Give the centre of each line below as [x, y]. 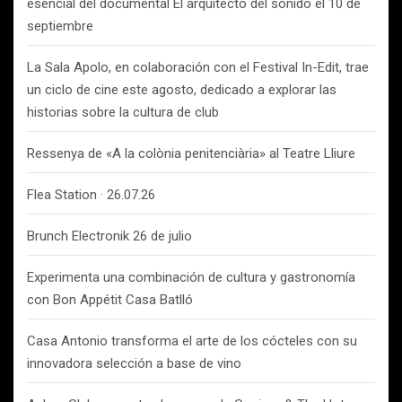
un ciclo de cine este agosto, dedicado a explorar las [182, 90]
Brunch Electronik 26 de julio [109, 236]
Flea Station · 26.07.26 [91, 195]
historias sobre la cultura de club [123, 112]
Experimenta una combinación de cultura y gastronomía [191, 277]
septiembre [60, 26]
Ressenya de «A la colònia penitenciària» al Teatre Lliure [191, 153]
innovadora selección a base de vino [134, 363]
